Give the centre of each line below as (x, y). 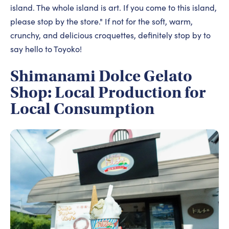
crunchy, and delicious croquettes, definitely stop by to (110, 35)
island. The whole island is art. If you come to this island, (113, 8)
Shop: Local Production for (108, 93)
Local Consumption (82, 109)
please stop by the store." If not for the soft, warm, (101, 21)
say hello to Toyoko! (46, 49)
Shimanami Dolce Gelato (101, 76)
